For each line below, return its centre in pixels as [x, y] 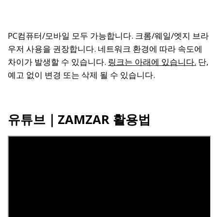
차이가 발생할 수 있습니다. [58, 62]
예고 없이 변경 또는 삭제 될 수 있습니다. [82, 75]
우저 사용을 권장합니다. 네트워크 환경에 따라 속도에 [105, 48]
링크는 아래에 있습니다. [152, 62]
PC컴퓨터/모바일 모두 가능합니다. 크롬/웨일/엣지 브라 [108, 35]
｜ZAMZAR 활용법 [98, 119]
